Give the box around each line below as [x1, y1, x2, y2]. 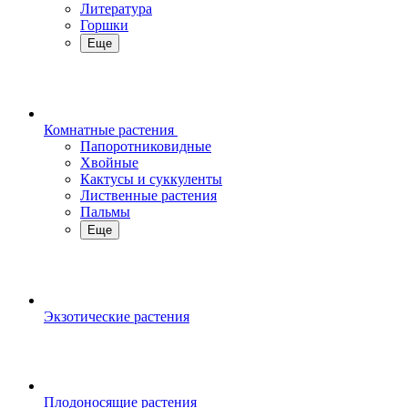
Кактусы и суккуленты [80, 171, 222, 187]
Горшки [80, 17, 128, 33]
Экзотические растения [44, 309, 189, 324]
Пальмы [80, 204, 130, 219]
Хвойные [80, 155, 138, 170]
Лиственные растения [80, 188, 217, 203]
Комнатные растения [44, 122, 174, 138]
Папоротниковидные [80, 138, 211, 154]
